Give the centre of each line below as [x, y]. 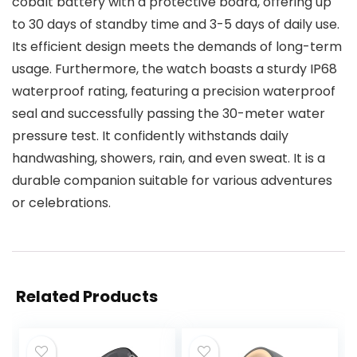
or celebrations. [61, 203]
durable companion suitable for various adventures [172, 181]
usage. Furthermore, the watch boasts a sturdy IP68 [175, 69]
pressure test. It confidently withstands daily [150, 136]
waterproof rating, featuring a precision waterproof [174, 92]
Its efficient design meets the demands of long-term [177, 47]
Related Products [87, 297]
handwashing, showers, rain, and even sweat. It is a [169, 159]
